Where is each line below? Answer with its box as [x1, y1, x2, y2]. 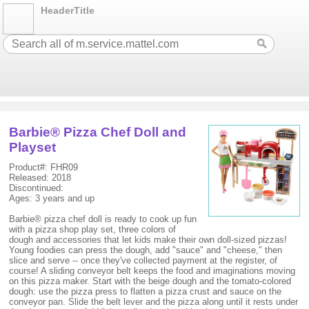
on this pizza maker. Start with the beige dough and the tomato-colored [9, 276, 292, 286]
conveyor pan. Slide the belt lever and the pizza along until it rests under [9, 297, 299, 307]
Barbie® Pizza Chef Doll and [9, 125, 187, 139]
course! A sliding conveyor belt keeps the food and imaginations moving [9, 266, 296, 276]
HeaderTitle [41, 5, 95, 16]
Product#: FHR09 [9, 162, 79, 172]
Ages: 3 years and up [9, 193, 95, 203]
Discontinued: [9, 183, 64, 193]
